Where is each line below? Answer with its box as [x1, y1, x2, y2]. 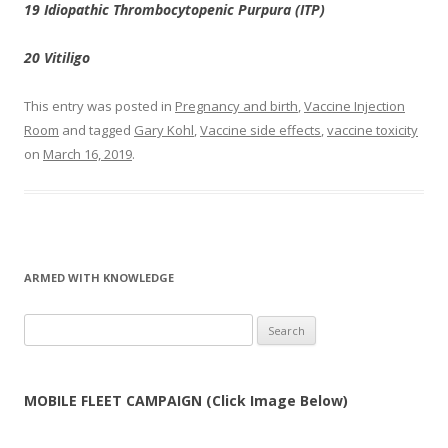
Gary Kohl [134, 121, 194, 139]
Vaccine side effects [200, 121, 321, 139]
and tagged [59, 121, 134, 139]
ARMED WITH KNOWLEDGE [24, 270, 174, 285]
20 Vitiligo [24, 48, 90, 67]
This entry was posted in [24, 97, 175, 115]
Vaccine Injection [304, 97, 405, 115]
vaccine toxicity [327, 121, 418, 139]
